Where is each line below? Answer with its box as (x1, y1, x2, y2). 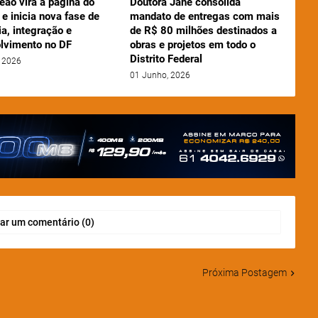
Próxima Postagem (202, 267, 287, 279)
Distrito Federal (129, 53, 202, 66)
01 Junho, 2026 (129, 70, 190, 81)
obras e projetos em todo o (129, 38, 256, 52)
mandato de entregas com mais (129, 10, 280, 23)
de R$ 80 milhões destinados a (129, 24, 277, 38)
